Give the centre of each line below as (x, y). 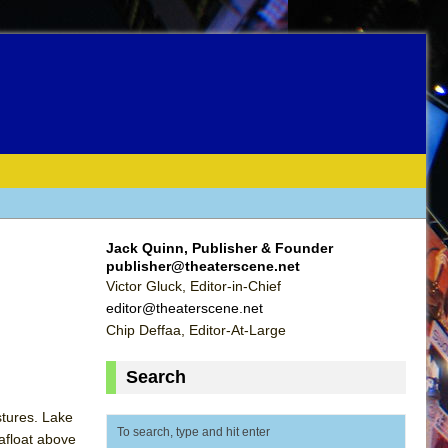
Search (156, 376)
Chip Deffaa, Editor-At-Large (196, 329)
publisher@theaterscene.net (203, 265)
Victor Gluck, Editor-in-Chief (193, 285)
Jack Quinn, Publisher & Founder (219, 247)
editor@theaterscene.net (184, 307)
